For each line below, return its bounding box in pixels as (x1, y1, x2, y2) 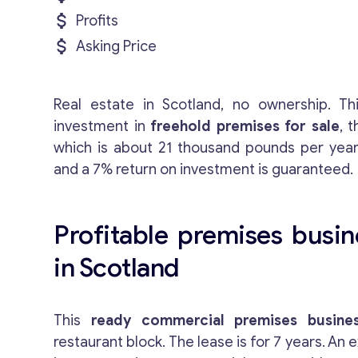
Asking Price (76, 38, 157, 55)
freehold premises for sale (150, 117, 340, 135)
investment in (54, 117, 151, 135)
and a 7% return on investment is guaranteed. (54, 161, 354, 178)
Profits (76, 12, 119, 30)
